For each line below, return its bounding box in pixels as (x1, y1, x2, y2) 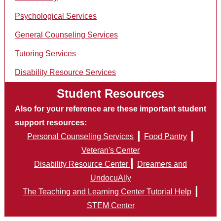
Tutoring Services (15, 49, 76, 58)
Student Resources (57, 87, 164, 100)
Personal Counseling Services (27, 132, 134, 141)
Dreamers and (137, 160, 187, 168)
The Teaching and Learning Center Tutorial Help (23, 187, 191, 196)
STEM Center (86, 201, 135, 210)
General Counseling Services (15, 31, 118, 39)
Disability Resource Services (15, 68, 116, 76)
